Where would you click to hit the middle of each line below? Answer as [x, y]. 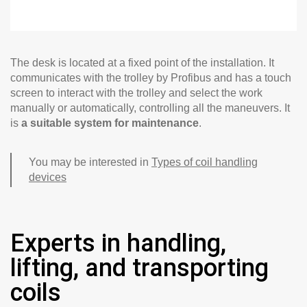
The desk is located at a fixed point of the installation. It [142, 63]
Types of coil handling [205, 162]
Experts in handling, [118, 244]
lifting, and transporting [139, 268]
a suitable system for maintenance [110, 123]
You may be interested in [90, 162]
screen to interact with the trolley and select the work [136, 93]
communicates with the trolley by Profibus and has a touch [151, 78]
